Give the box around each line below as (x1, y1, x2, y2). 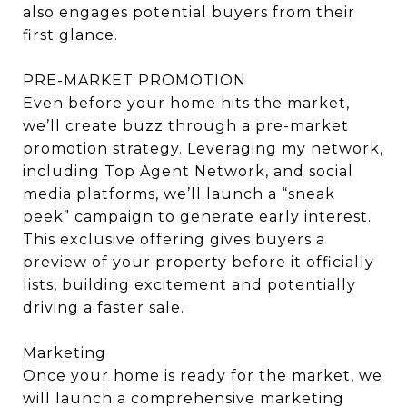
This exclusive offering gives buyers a (23, 230, 325, 248)
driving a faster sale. (23, 298, 184, 316)
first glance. (23, 25, 118, 44)
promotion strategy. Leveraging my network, (23, 139, 383, 157)
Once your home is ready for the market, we (23, 366, 382, 384)
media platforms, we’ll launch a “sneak (23, 184, 335, 203)
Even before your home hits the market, (23, 94, 350, 112)
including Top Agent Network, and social (23, 162, 353, 180)
